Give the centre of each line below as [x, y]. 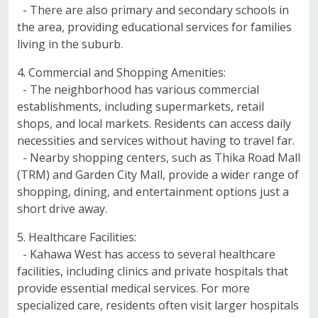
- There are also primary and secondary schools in [153, 10]
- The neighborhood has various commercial [138, 89]
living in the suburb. [70, 44]
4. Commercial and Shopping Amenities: [121, 72]
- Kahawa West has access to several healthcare [146, 254]
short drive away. [62, 209]
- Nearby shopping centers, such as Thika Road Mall [159, 158]
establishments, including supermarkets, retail [141, 106]
